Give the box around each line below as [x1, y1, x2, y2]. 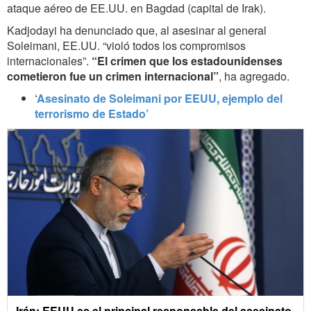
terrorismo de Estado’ [35, 106, 149, 122]
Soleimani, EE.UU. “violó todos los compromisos [7, 37, 246, 54]
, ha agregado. [219, 68, 289, 85]
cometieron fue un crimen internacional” [7, 68, 219, 85]
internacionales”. [7, 53, 92, 69]
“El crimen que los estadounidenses [92, 53, 283, 69]
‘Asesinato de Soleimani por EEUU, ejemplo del [35, 90, 283, 107]
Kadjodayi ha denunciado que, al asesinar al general [7, 22, 267, 39]
